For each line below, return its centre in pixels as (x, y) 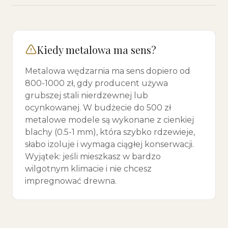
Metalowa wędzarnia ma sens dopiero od (108, 71)
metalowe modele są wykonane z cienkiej (109, 120)
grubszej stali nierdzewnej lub (87, 95)
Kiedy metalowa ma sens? (97, 50)
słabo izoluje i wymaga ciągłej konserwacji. (109, 144)
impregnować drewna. (71, 181)
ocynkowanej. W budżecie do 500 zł (98, 108)
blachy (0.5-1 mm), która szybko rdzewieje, (110, 132)
